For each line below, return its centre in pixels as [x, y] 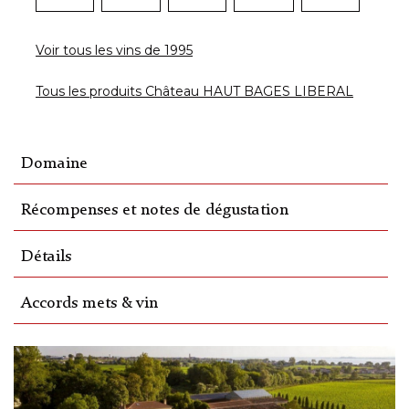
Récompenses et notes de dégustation [155, 211]
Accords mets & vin [89, 304]
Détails [46, 257]
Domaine [54, 164]
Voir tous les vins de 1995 [114, 51]
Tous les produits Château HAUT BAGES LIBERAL [194, 92]
